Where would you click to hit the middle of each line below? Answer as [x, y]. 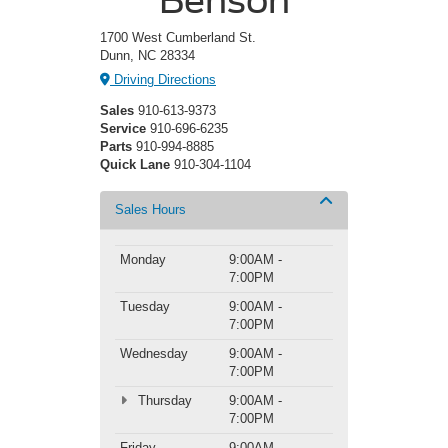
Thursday [162, 401]
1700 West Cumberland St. [178, 37]
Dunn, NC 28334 [147, 55]
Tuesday [145, 307]
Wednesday [154, 354]
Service [123, 129]
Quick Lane [135, 165]
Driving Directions [163, 80]
